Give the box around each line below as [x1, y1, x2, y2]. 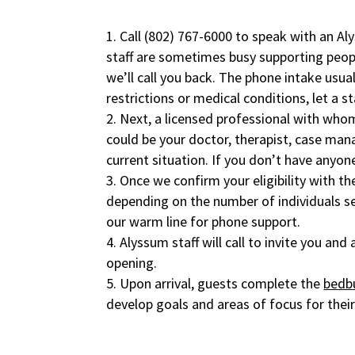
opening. [106, 254, 158, 273]
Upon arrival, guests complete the [120, 274, 324, 293]
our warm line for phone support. [106, 212, 301, 231]
